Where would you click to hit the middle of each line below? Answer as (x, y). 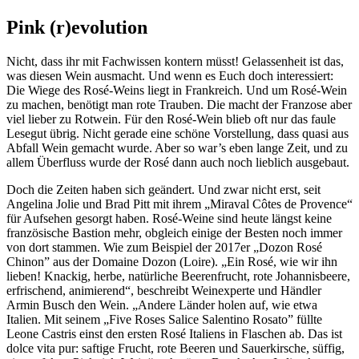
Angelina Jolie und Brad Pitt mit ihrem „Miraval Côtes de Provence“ (179, 204)
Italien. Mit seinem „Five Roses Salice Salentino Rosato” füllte (164, 319)
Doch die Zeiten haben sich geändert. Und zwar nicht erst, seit (163, 190)
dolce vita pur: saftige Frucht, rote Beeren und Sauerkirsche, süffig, (175, 348)
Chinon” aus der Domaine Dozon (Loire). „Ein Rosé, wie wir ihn (172, 262)
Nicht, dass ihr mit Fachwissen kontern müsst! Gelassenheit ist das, (175, 61)
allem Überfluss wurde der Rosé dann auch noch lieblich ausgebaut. (178, 162)
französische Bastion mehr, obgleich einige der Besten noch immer (174, 233)
